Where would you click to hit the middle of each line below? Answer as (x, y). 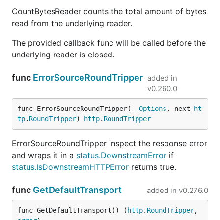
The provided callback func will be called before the (109, 43)
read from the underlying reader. (72, 23)
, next (180, 109)
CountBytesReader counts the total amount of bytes (109, 11)
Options (153, 109)
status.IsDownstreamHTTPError (70, 167)
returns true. (152, 167)
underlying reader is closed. (63, 55)
